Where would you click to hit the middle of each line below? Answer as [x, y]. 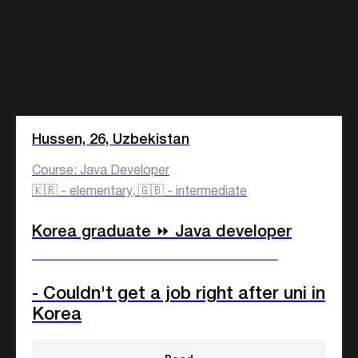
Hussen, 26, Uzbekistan [111, 140]
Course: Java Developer [101, 171]
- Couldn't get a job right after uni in [179, 294]
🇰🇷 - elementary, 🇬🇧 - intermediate [139, 192]
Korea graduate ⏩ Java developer [162, 233]
